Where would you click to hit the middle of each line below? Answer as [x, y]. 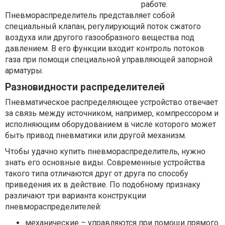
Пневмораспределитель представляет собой [90, 15]
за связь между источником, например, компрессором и [112, 113]
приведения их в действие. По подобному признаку [103, 185]
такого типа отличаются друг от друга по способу [97, 174]
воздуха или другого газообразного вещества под [100, 37]
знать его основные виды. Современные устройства [105, 162]
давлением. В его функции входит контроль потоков [105, 48]
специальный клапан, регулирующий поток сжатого [103, 26]
